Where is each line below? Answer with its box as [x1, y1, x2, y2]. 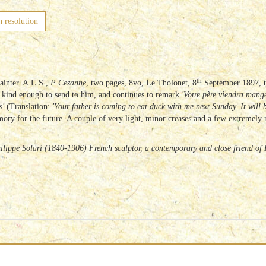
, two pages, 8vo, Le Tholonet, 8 [86, 78, 197, 87]
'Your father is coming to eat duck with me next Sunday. [52, 102, 240, 111]
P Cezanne [50, 78, 86, 87]
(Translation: [7, 102, 52, 111]
